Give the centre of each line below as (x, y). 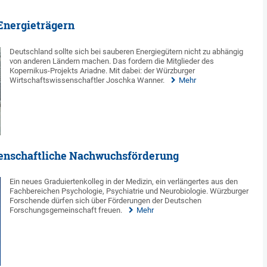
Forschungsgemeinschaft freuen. (66, 210)
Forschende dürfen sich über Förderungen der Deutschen (106, 201)
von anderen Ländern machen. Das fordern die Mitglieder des (112, 61)
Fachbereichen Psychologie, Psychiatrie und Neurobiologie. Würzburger (129, 191)
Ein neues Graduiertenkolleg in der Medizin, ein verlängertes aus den (124, 182)
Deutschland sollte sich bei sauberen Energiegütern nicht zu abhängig (127, 51)
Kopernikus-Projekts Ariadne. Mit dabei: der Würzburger (103, 70)
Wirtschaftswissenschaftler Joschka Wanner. (87, 80)
